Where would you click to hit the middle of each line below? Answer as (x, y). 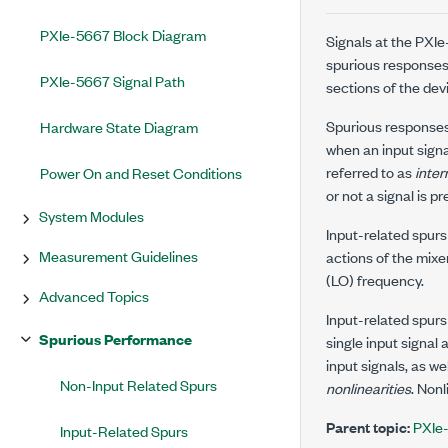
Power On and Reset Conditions (141, 172)
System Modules (91, 215)
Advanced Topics (94, 295)
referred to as (370, 171)
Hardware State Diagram (119, 126)
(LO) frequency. (375, 279)
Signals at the (370, 40)
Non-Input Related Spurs (138, 384)
